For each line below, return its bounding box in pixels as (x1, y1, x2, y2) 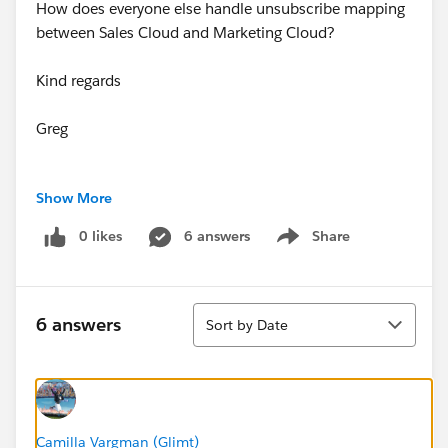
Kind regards (36, 71, 121, 90)
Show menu (270, 237, 351, 256)
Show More (36, 189, 112, 207)
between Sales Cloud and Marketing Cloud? (36, 23, 335, 42)
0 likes (79, 227, 122, 245)
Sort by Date (206, 315, 288, 334)
